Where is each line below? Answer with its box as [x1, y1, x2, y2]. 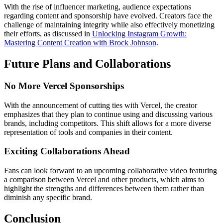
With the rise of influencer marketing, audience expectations [4, 2, 191, 11]
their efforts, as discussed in [4, 29, 92, 38]
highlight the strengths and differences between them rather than [4, 184, 204, 193]
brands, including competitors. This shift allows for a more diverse [4, 118, 211, 127]
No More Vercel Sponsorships [4, 80, 124, 91]
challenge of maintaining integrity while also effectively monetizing [4, 20, 215, 29]
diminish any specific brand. [4, 193, 92, 202]
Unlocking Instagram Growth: [92, 29, 187, 38]
